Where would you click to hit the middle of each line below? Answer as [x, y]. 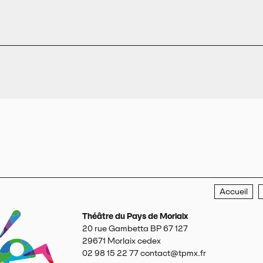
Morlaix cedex [134, 241]
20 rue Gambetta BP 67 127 [135, 229]
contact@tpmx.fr [173, 253]
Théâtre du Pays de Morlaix [135, 216]
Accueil [234, 191]
